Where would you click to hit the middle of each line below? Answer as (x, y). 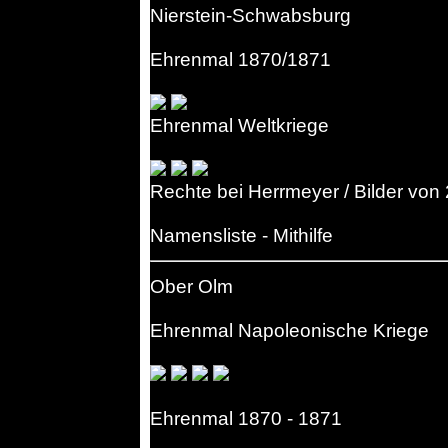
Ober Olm (191, 286)
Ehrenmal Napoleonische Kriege (289, 330)
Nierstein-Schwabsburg (250, 15)
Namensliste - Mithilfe (241, 235)
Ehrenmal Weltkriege (239, 125)
